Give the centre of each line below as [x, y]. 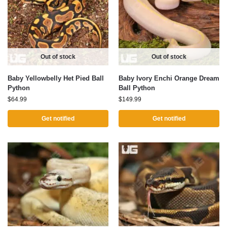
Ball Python [137, 88]
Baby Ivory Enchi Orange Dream [169, 78]
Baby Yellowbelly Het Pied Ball [56, 78]
